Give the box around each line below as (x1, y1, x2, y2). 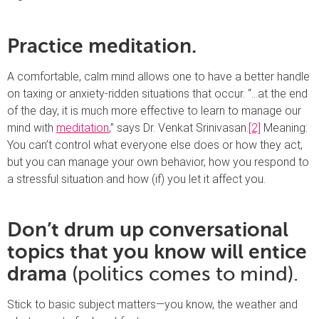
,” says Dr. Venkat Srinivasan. (109, 120, 249, 135)
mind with (7, 120, 56, 135)
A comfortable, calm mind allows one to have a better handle (7, 69, 310, 83)
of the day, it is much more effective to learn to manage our (7, 103, 301, 117)
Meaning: (261, 120, 308, 135)
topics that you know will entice (7, 241, 307, 263)
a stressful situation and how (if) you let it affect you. (7, 172, 266, 186)
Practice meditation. (7, 34, 197, 57)
